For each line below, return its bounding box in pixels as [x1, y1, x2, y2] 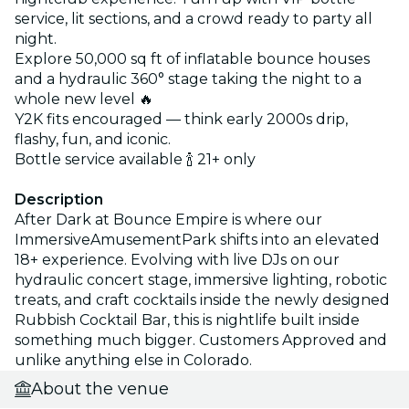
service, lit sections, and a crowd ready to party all [15, 9, 372, 27]
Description [15, 190, 103, 208]
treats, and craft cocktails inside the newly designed [15, 290, 390, 309]
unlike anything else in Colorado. [15, 351, 252, 369]
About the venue [31, 378, 169, 399]
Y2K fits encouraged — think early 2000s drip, [15, 110, 348, 128]
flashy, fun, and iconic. [15, 130, 171, 148]
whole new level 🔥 [15, 89, 153, 108]
